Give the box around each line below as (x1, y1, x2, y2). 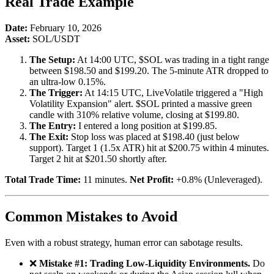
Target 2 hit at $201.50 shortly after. (29, 153, 167, 164)
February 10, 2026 (28, 22, 102, 33)
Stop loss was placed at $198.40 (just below (68, 131, 240, 142)
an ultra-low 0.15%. (29, 76, 106, 87)
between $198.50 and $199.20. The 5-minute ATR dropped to (29, 65, 268, 76)
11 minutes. (81, 174, 130, 185)
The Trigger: (29, 87, 83, 98)
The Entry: (29, 120, 76, 131)
